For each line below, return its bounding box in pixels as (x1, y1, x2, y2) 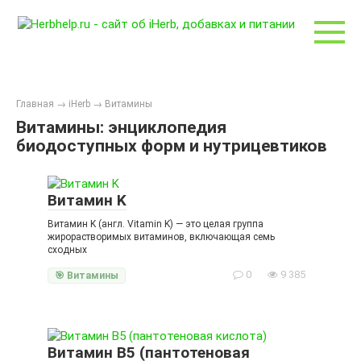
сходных (48, 244, 87, 255)
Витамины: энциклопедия (16, 118, 226, 137)
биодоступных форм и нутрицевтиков (16, 136, 327, 156)
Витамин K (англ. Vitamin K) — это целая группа (48, 218, 263, 230)
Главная (16, 98, 54, 110)
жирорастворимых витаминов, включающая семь (48, 231, 275, 243)
